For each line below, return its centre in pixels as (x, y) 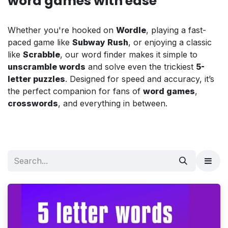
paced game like (40, 42)
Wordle (131, 30)
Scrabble (41, 54)
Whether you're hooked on (62, 30)
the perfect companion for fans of (75, 91)
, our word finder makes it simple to (129, 54)
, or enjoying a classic (170, 42)
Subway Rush (100, 42)
